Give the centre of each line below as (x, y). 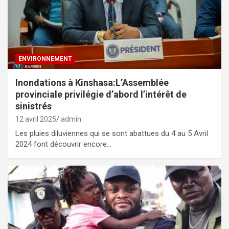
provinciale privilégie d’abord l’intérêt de (101, 94)
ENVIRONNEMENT (45, 59)
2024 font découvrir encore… (63, 144)
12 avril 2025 (36, 119)
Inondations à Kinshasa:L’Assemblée (92, 82)
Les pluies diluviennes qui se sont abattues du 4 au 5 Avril (112, 133)
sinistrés (33, 106)
